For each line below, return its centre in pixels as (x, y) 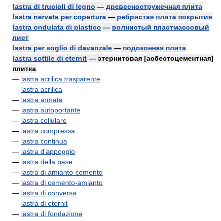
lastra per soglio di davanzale (62, 48)
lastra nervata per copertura (59, 17)
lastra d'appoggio (48, 151)
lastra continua (44, 141)
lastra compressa (48, 131)
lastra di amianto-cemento (62, 172)
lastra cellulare (44, 120)
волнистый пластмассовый (161, 27)
